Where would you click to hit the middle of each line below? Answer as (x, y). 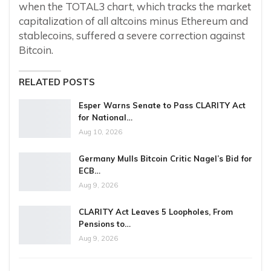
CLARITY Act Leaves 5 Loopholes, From (156, 212)
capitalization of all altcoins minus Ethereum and (133, 21)
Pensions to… (105, 224)
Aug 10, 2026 (100, 132)
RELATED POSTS (57, 82)
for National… (106, 118)
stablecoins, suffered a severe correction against (132, 36)
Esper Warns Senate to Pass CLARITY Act (162, 106)
